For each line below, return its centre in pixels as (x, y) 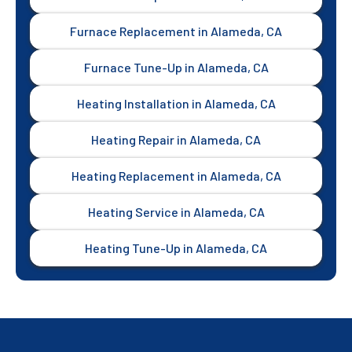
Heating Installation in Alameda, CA (176, 104)
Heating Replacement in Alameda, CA (176, 176)
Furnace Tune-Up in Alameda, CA (176, 68)
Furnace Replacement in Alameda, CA (176, 31)
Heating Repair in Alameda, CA (176, 140)
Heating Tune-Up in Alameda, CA (176, 248)
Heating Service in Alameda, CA (176, 212)
